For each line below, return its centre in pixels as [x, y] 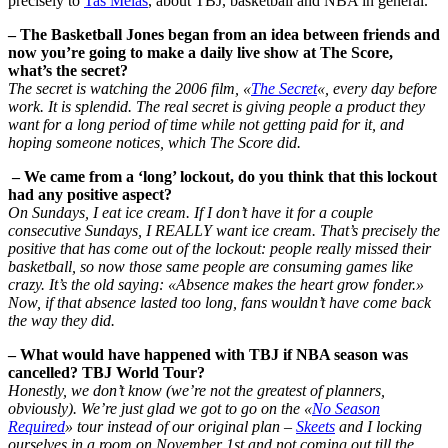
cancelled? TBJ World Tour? [106, 373]
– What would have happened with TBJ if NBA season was [208, 355]
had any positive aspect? [90, 195]
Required [36, 427]
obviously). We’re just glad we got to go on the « [160, 409]
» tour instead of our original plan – [180, 427]
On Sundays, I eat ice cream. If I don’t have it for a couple [190, 213]
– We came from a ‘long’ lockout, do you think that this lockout [222, 177]
